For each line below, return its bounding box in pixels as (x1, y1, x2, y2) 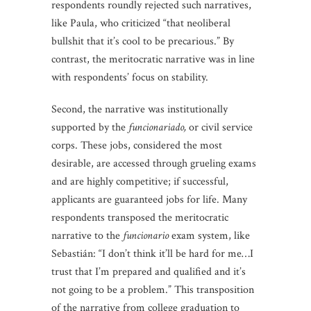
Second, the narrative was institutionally (51, 101, 228, 117)
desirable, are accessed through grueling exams (51, 155, 256, 171)
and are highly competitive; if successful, (51, 174, 228, 189)
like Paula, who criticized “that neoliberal (51, 15, 230, 31)
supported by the (51, 119, 128, 135)
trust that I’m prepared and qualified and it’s (51, 264, 246, 279)
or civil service (189, 119, 253, 135)
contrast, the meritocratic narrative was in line (51, 51, 255, 67)
